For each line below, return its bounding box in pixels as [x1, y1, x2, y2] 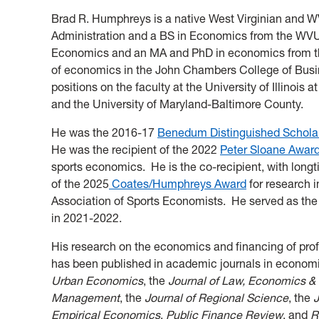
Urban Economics [51, 273, 143, 288]
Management [51, 290, 120, 305]
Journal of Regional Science [145, 290, 288, 305]
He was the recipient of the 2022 [51, 142, 220, 157]
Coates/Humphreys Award [109, 176, 246, 191]
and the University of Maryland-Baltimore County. [51, 96, 306, 111]
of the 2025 [51, 176, 109, 191]
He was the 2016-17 [51, 125, 157, 140]
